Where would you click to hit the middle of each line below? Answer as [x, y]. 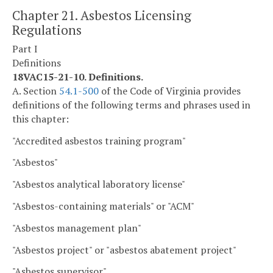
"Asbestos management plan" [77, 228]
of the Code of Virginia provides [170, 90]
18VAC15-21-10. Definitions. [78, 76]
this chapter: [41, 119]
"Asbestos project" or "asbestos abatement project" [124, 250]
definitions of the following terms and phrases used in [131, 105]
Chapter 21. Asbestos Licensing [102, 15]
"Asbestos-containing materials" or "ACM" [103, 206]
